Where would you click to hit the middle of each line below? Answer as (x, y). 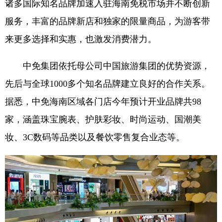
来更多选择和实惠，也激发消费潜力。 (81, 39)
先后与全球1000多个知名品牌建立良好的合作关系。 (108, 84)
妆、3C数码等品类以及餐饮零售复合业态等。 (95, 138)
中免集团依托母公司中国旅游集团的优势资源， (108, 66)
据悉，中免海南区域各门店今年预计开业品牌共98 (103, 102)
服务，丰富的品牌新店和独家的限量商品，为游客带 (108, 22)
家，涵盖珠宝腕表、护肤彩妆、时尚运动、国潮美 (103, 120)
